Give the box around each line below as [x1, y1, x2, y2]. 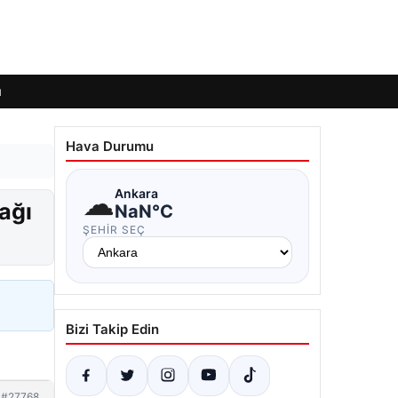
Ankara [115, 185, 158, 201]
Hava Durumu [66, 138, 154, 155]
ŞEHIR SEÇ [83, 223, 146, 236]
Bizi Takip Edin [66, 321, 159, 338]
